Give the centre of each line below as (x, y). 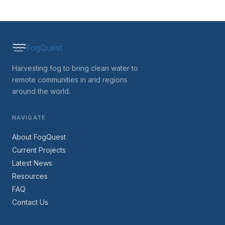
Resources (30, 176)
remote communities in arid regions (70, 80)
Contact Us (30, 202)
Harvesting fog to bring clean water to (75, 68)
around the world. (41, 91)
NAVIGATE (29, 118)
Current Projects (39, 150)
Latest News (32, 163)
